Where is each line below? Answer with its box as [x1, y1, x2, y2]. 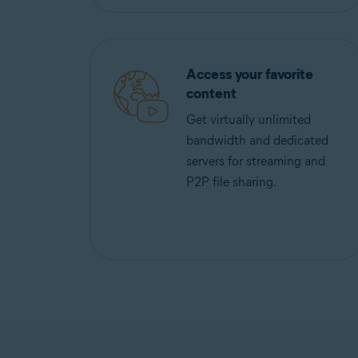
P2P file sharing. [186, 174, 276, 189]
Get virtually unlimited [186, 112, 311, 127]
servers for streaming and [186, 153, 325, 169]
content [186, 85, 237, 102]
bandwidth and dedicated [186, 133, 328, 148]
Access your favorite [186, 66, 313, 83]
